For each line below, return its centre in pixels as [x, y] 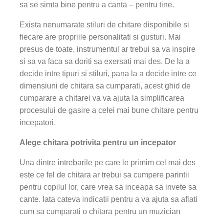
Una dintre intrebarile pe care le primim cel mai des [108, 163]
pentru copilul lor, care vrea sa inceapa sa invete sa [108, 187]
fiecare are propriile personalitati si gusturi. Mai [100, 37]
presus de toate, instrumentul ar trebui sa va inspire [108, 49]
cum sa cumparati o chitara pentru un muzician [100, 211]
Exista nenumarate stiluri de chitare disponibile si [104, 25]
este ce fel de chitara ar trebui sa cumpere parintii [104, 175]
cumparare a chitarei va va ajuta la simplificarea [102, 98]
